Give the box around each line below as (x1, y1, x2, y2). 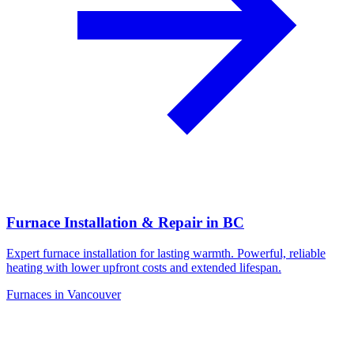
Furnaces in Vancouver (6, 287, 121, 301)
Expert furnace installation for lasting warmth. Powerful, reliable (6, 246, 326, 260)
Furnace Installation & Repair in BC (6, 213, 244, 231)
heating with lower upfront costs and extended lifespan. (6, 260, 281, 274)
